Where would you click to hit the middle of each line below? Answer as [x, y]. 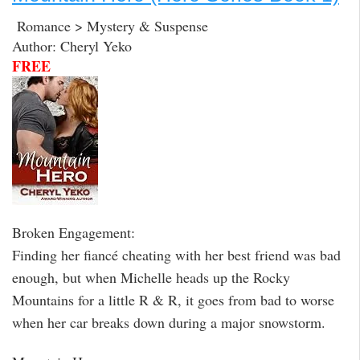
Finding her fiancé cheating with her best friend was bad [176, 255]
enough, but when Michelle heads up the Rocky [151, 278]
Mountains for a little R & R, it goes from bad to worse [173, 300]
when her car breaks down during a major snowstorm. [169, 323]
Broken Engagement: [74, 233]
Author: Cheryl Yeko [72, 45]
